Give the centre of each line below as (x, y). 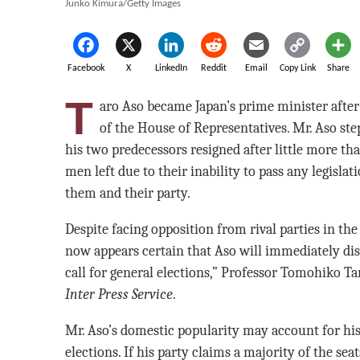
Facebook (86, 68)
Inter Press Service (119, 294)
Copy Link (297, 68)
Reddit (214, 68)
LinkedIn (172, 68)
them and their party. (127, 193)
